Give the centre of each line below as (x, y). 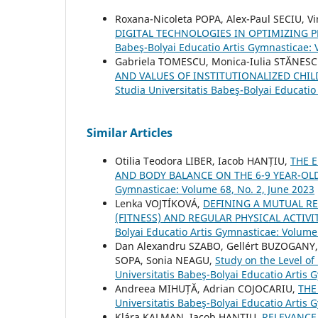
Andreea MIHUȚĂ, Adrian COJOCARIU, (207, 288)
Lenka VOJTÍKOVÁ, (159, 203)
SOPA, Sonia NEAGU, (165, 260)
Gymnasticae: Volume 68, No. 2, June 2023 (215, 189)
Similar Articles (130, 132)
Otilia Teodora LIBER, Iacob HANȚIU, (203, 160)
